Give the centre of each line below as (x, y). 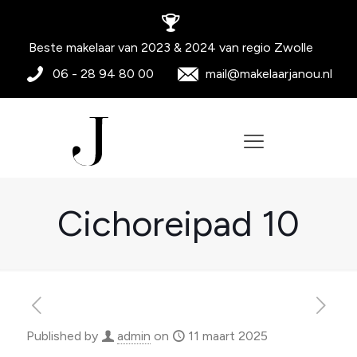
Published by (64, 336)
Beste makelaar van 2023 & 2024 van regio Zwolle (171, 47)
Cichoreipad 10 (178, 223)
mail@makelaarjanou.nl (269, 74)
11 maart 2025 (228, 336)
